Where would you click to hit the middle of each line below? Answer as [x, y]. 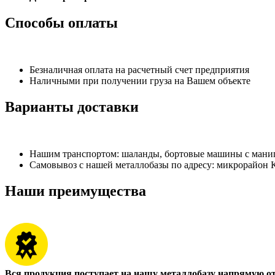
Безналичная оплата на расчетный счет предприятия [139, 70]
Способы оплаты [61, 23]
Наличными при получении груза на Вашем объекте [140, 81]
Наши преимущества [76, 191]
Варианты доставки [72, 107]
